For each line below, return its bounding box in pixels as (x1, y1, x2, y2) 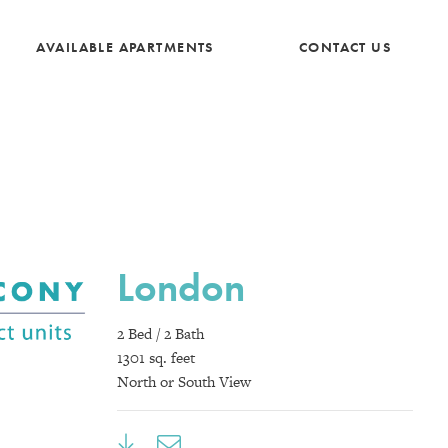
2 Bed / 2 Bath (117, 322, 204, 344)
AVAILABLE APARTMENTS (36, 38, 214, 56)
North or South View (117, 370, 251, 392)
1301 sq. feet (117, 346, 195, 368)
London (117, 261, 245, 313)
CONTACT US (298, 38, 392, 56)
